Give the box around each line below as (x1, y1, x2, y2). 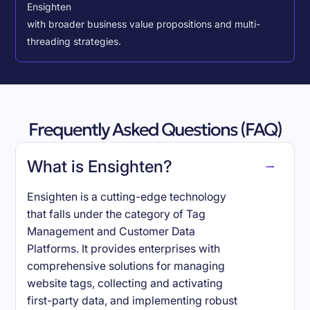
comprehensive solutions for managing (27, 259, 226, 273)
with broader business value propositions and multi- (27, 19, 261, 30)
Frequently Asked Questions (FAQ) (28, 118, 282, 141)
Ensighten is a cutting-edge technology (27, 190, 227, 204)
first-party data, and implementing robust (27, 294, 238, 308)
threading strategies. (27, 36, 122, 47)
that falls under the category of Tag (27, 208, 206, 221)
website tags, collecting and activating (27, 277, 224, 291)
